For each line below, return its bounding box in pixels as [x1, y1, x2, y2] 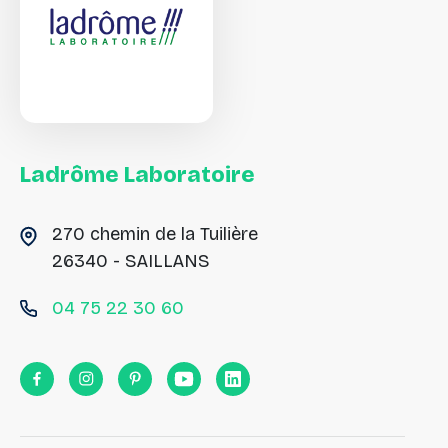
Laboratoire [124, 160, 255, 188]
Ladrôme [20, 160, 119, 188]
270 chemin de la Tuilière [52, 222, 258, 245]
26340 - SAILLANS [52, 249, 210, 272]
